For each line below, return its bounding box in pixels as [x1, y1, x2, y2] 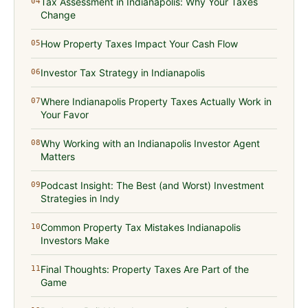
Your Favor [41, 109, 89, 121]
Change [41, 9, 76, 21]
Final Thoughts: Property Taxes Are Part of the [41, 263, 249, 276]
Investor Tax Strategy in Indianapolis [41, 67, 205, 79]
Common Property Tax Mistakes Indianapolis [41, 221, 241, 234]
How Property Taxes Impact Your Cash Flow [41, 38, 238, 50]
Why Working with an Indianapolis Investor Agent [41, 137, 260, 150]
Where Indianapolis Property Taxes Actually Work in [41, 96, 272, 108]
